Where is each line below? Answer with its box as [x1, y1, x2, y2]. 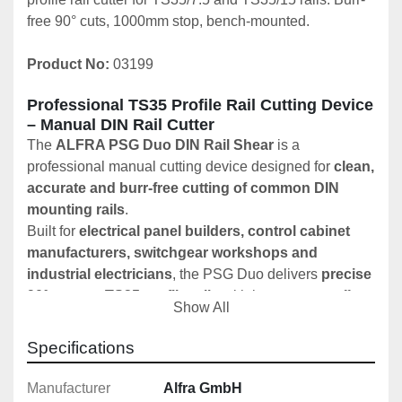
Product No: [27, 57, 109, 73]
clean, [334, 159, 374, 175]
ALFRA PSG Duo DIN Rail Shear [56, 137, 274, 153]
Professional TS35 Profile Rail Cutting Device [27, 96, 373, 115]
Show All [172, 300, 230, 316]
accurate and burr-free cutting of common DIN [27, 180, 339, 197]
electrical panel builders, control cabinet [79, 223, 350, 240]
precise [321, 267, 371, 283]
